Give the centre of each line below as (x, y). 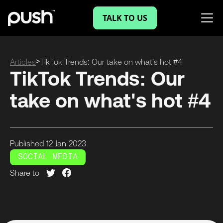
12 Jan (56, 144)
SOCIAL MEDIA (48, 157)
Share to (25, 173)
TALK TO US (125, 18)
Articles (23, 62)
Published (27, 144)
